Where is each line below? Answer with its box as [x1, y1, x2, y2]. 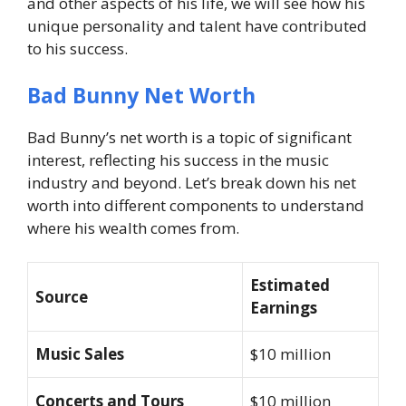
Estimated [250, 275, 330, 296]
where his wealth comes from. [27, 217, 239, 238]
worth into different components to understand [27, 194, 364, 216]
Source [35, 286, 88, 308]
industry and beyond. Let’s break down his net [27, 171, 356, 193]
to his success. [27, 38, 128, 60]
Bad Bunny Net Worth [27, 80, 256, 110]
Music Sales [35, 343, 124, 365]
